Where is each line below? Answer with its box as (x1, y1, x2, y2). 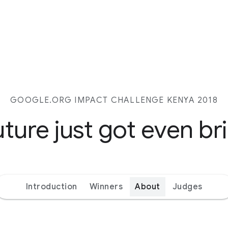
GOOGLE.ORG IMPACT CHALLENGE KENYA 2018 (10, 95, 218, 105)
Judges (172, 182, 203, 192)
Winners (89, 182, 123, 192)
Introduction (25, 182, 77, 192)
